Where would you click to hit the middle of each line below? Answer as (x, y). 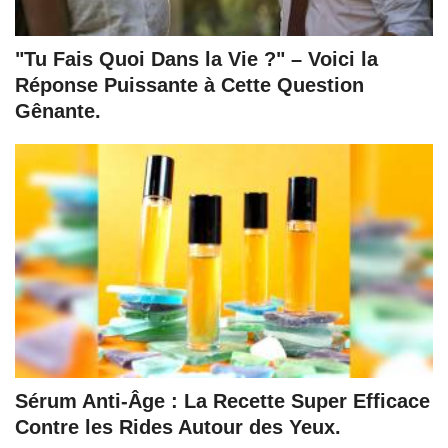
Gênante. (58, 111)
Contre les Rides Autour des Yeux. (178, 426)
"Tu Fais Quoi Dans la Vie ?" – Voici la (196, 59)
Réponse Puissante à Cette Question (189, 85)
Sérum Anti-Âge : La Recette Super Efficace (222, 400)
